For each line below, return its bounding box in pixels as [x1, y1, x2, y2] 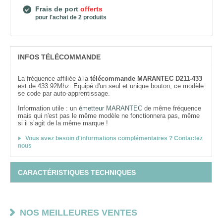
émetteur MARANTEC [79, 105, 142, 112]
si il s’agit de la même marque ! [18, 119, 108, 127]
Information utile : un [18, 105, 79, 112]
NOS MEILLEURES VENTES [20, 208, 137, 218]
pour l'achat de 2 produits [35, 14, 107, 21]
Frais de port [35, 5, 80, 13]
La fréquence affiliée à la [18, 75, 90, 82]
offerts [80, 5, 103, 13]
